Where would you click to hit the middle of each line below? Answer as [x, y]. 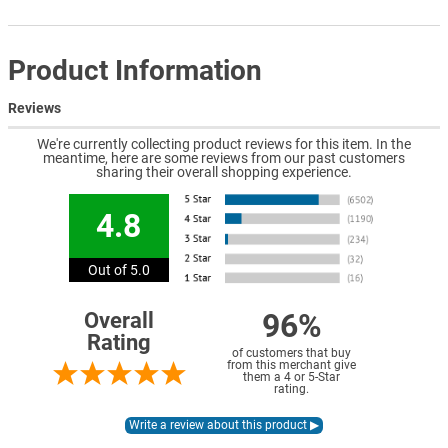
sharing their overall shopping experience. [224, 172]
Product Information [135, 70]
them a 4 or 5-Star [291, 377]
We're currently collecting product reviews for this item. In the [224, 144]
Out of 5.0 [118, 270]
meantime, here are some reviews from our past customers [224, 158]
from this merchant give [291, 365]
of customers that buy [291, 353]
